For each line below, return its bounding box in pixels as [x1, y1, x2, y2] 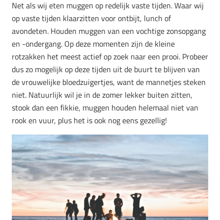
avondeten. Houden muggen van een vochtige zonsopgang [12, 25, 206, 37]
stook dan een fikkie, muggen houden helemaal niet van [12, 102, 198, 113]
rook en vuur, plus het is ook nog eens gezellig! [12, 114, 167, 126]
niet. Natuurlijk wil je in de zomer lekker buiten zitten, [12, 89, 192, 101]
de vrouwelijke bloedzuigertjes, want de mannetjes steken [12, 76, 206, 88]
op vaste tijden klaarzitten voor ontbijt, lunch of [12, 12, 171, 24]
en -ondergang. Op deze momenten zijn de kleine [12, 38, 175, 50]
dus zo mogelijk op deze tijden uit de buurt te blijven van [12, 63, 200, 75]
